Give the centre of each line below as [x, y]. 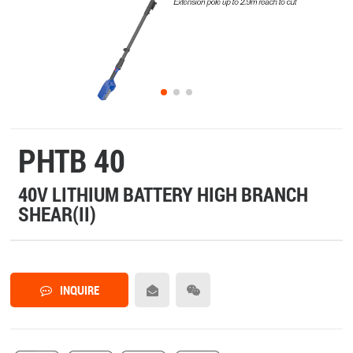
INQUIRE [79, 290]
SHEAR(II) [58, 214]
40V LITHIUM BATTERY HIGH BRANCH [163, 195]
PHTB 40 [72, 161]
